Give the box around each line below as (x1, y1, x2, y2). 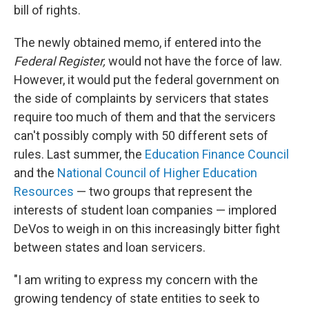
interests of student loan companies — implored (14, 203, 277, 217)
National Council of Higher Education (57, 166, 257, 180)
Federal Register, (14, 54, 106, 68)
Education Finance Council (145, 147, 289, 161)
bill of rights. (14, 3, 81, 17)
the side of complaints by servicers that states (14, 91, 269, 106)
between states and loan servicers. (14, 240, 206, 255)
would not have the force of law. (106, 54, 282, 68)
